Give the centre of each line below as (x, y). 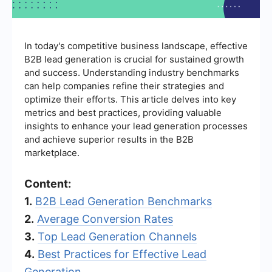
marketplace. (52, 152)
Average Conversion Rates (105, 219)
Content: (48, 183)
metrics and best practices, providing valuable (123, 112)
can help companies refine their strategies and (124, 86)
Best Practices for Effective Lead (122, 254)
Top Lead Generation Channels (117, 236)
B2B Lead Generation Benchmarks (124, 201)
